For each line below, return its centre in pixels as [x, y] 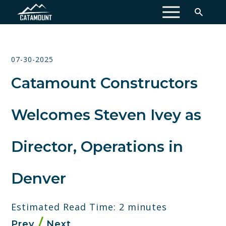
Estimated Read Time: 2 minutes [89, 207]
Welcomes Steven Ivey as [106, 115]
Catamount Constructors [104, 83]
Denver [39, 178]
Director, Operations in [97, 147]
